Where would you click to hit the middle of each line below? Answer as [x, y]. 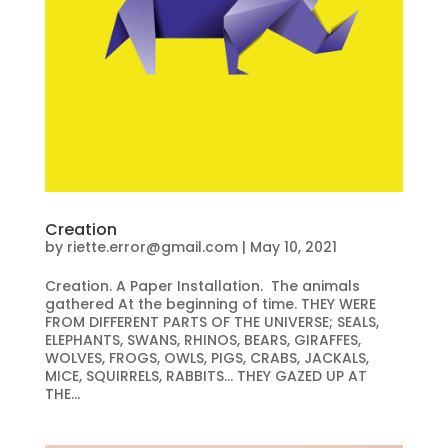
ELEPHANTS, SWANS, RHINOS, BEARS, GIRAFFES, [202, 339]
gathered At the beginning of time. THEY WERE [210, 303]
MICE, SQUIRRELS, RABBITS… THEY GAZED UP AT [205, 375]
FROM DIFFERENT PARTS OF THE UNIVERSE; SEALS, [211, 321]
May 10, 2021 [293, 246]
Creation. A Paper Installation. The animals [202, 285]
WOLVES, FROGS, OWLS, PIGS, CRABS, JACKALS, [206, 357]
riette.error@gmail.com [152, 246]
